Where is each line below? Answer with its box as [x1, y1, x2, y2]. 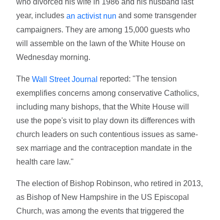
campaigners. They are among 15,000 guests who [16, 26, 191, 34]
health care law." [16, 157, 74, 166]
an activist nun [64, 12, 117, 21]
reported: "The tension [98, 75, 177, 83]
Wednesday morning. [16, 53, 91, 62]
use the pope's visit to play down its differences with [16, 116, 195, 125]
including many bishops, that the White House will [16, 102, 190, 111]
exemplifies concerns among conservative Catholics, [16, 88, 199, 97]
